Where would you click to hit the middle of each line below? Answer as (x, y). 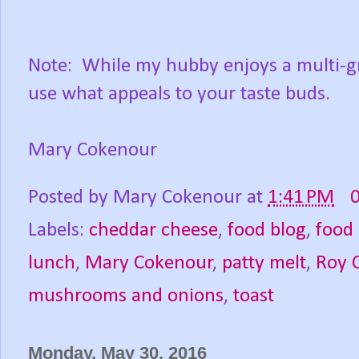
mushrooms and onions (126, 296)
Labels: (58, 231)
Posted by (71, 198)
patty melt (264, 264)
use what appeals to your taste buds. (179, 95)
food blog (267, 231)
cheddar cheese (153, 231)
